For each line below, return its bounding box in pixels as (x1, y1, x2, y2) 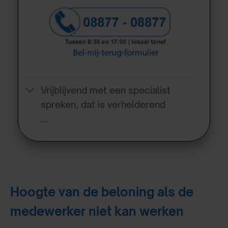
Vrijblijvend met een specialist (41, 84, 171, 96)
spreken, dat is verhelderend (41, 99, 166, 110)
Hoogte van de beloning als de (10, 184, 193, 199)
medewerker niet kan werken (10, 203, 184, 219)
